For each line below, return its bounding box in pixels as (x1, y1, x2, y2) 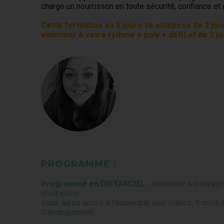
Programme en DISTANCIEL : (41, 179, 152, 188)
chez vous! (41, 188, 80, 198)
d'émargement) (41, 207, 94, 217)
